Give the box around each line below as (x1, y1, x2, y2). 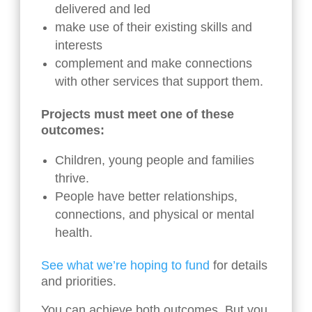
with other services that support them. (55, 75, 264, 89)
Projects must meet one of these (41, 107, 235, 122)
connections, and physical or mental (55, 208, 255, 222)
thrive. (55, 171, 90, 186)
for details (210, 258, 268, 273)
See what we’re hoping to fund (41, 258, 210, 273)
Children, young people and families (55, 153, 255, 168)
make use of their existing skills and (55, 20, 253, 35)
